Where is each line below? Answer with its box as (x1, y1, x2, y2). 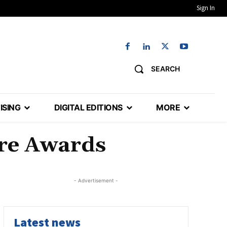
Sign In (197, 4, 215, 12)
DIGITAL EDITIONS (54, 102, 123, 113)
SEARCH (151, 64, 180, 73)
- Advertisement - (73, 177, 118, 184)
